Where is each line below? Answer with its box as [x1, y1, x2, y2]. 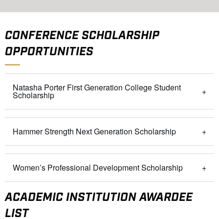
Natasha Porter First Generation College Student [13, 82, 181, 93]
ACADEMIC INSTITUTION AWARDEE [5, 190, 193, 206]
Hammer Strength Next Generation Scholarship [13, 126, 176, 137]
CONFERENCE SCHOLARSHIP [5, 28, 159, 44]
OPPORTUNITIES [5, 44, 93, 60]
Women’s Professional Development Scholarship [13, 162, 183, 174]
